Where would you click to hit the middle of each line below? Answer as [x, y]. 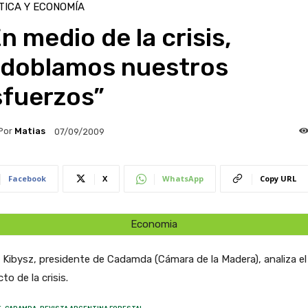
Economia [154, 224]
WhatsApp [183, 178]
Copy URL [278, 178]
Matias [30, 131]
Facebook [27, 178]
